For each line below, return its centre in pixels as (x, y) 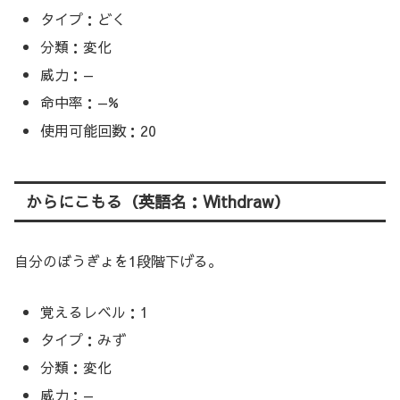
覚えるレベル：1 (95, 311)
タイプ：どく (83, 18)
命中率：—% (80, 102)
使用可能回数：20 (99, 130)
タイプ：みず (83, 339)
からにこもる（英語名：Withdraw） (158, 201)
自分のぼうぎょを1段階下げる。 (118, 260)
